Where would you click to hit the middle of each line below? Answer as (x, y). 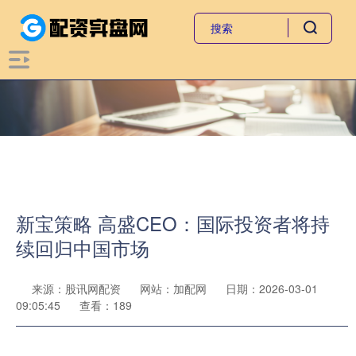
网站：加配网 (173, 288)
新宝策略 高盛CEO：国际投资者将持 (173, 223)
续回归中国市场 (83, 248)
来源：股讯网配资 (78, 288)
